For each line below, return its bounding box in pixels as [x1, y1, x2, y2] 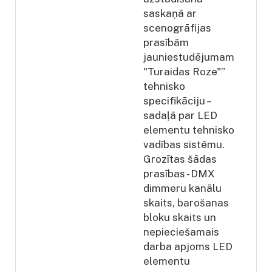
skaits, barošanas [143, 196, 229, 209]
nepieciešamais [143, 225, 219, 238]
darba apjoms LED [143, 240, 233, 253]
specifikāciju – [143, 94, 210, 107]
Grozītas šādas [143, 152, 217, 165]
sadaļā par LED [143, 109, 217, 121]
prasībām [143, 36, 189, 49]
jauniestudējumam [143, 50, 234, 63]
